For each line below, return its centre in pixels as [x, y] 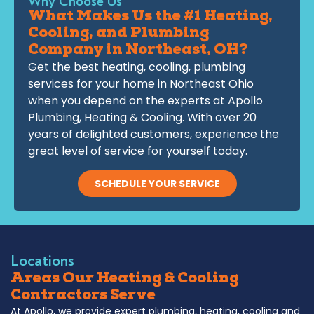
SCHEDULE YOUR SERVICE [157, 183]
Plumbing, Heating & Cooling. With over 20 [142, 118]
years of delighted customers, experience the [153, 135]
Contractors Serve [83, 296]
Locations [42, 260]
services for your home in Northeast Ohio [141, 84]
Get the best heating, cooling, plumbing [137, 67]
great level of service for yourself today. [138, 151]
